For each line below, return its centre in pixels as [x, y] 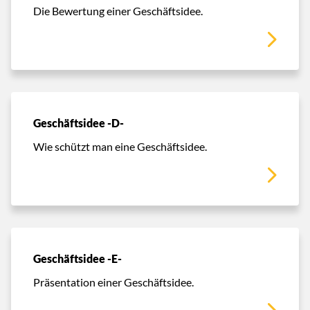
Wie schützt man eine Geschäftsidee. [120, 146]
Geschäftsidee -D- [79, 123]
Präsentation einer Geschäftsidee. [113, 282]
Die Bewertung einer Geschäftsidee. [118, 10]
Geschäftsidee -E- [77, 258]
